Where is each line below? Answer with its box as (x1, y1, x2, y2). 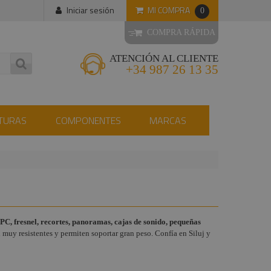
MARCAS (149, 113, 187, 128)
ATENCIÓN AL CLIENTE (109, 53, 218, 64)
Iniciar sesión (67, 4, 114, 16)
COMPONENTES (55, 113, 121, 128)
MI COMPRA (148, 3, 190, 16)
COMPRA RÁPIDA (142, 28, 215, 37)
